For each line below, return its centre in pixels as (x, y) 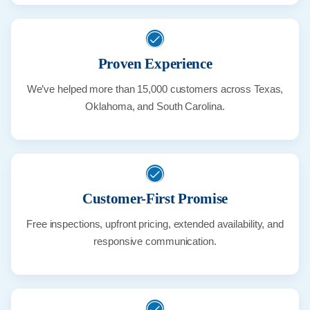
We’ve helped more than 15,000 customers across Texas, (155, 89)
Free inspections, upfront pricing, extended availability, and (155, 224)
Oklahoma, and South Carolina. (155, 107)
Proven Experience (155, 64)
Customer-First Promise (155, 199)
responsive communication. (155, 241)
